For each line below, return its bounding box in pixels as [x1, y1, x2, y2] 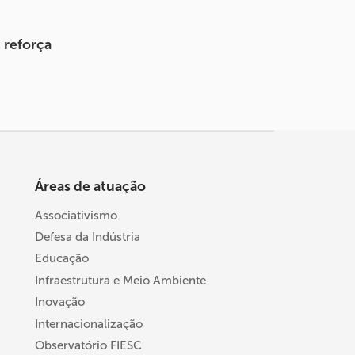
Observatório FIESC [35, 338, 142, 353]
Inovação [35, 295, 85, 310]
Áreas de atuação [35, 177, 146, 195]
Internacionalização [35, 316, 143, 331]
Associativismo [35, 208, 117, 223]
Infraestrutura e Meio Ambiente [35, 273, 206, 288]
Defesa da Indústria [35, 229, 140, 244]
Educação [35, 251, 89, 266]
